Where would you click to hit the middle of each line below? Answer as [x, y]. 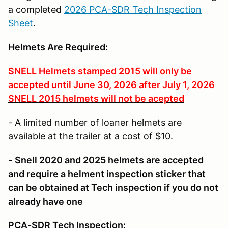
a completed [36, 9]
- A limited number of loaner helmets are [95, 122]
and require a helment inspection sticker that [107, 174]
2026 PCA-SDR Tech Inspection [133, 9]
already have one [47, 201]
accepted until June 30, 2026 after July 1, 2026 [111, 84]
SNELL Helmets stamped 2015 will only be [100, 71]
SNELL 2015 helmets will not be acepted [96, 98]
